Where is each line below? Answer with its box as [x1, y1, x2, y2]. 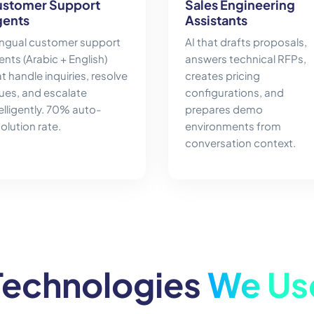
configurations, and [185, 86, 284, 100]
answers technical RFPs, [185, 52, 306, 66]
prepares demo [185, 102, 263, 116]
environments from [185, 119, 281, 133]
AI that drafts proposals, [185, 35, 307, 49]
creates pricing [185, 69, 260, 83]
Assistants [185, 12, 247, 29]
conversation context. [185, 136, 296, 150]
